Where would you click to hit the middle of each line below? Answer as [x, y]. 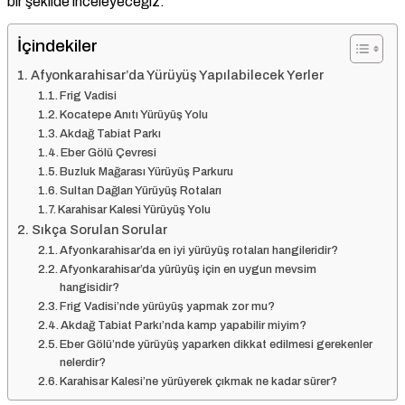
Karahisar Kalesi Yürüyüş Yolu [135, 210]
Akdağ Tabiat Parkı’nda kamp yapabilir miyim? [184, 326]
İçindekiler [57, 46]
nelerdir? [83, 363]
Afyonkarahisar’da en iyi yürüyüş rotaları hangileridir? [199, 251]
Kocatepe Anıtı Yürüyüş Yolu [134, 115]
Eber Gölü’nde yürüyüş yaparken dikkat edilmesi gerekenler [217, 345]
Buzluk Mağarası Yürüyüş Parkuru [147, 172]
